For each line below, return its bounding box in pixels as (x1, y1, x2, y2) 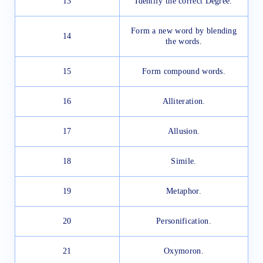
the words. (166, 37, 202, 46)
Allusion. (167, 127, 200, 136)
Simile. (171, 157, 197, 166)
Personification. (156, 217, 211, 226)
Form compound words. (142, 67, 225, 76)
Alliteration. (162, 97, 205, 106)
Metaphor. (166, 187, 201, 196)
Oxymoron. (164, 247, 204, 256)
